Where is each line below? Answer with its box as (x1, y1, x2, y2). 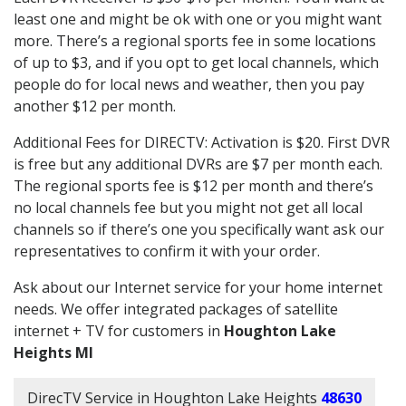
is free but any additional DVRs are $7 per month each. (14, 153, 382, 174)
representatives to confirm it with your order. (14, 240, 320, 261)
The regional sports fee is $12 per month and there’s (14, 175, 373, 196)
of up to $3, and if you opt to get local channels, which (14, 52, 379, 72)
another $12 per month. (14, 95, 176, 116)
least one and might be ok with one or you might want (14, 8, 382, 29)
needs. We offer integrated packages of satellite (14, 298, 338, 319)
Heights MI (14, 342, 93, 362)
